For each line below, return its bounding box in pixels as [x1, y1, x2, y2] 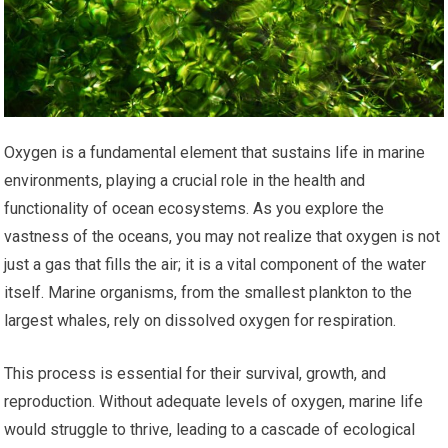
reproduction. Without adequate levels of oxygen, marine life [4, 392, 424, 412]
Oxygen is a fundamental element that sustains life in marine [4, 143, 426, 163]
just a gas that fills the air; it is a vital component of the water [4, 255, 427, 275]
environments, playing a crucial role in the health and [4, 171, 366, 191]
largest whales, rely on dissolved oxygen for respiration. [4, 311, 397, 331]
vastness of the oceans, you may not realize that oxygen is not [4, 227, 441, 247]
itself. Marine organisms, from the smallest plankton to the [4, 283, 413, 303]
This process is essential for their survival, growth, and [4, 364, 387, 384]
